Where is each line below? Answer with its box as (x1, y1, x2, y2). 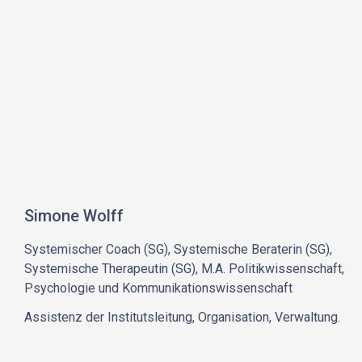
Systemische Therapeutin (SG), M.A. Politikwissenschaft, (24, 261, 345, 277)
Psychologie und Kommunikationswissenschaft (24, 280, 293, 297)
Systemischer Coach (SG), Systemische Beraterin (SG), (24, 242, 333, 258)
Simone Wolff (24, 206, 124, 226)
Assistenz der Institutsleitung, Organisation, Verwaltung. (24, 309, 341, 326)
